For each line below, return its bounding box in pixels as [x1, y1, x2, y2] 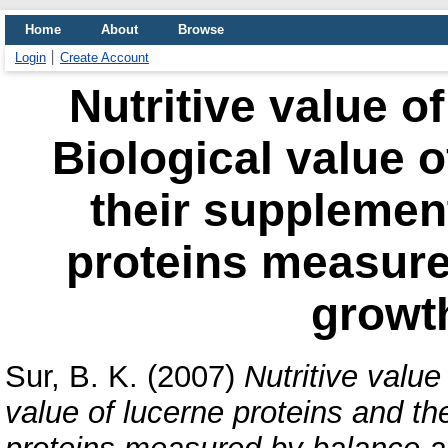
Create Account [60, 50, 149, 65]
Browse [178, 22, 224, 37]
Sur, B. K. [5, 358, 138, 394]
